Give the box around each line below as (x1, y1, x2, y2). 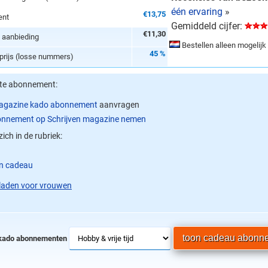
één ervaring (171, 5, 223, 17)
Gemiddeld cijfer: (171, 20, 245, 32)
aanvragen (98, 99, 139, 109)
